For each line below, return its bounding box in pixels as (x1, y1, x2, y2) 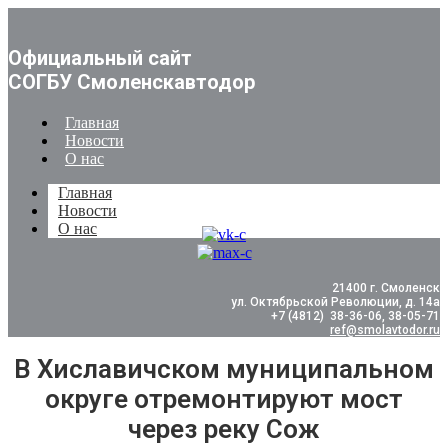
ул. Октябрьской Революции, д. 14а (231, 295, 440, 309)
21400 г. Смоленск (332, 281, 440, 295)
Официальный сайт (8, 46, 192, 70)
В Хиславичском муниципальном (14, 354, 434, 385)
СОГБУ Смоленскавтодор (8, 70, 255, 94)
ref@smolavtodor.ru (330, 323, 440, 337)
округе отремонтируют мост (45, 384, 403, 415)
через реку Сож (128, 414, 320, 445)
